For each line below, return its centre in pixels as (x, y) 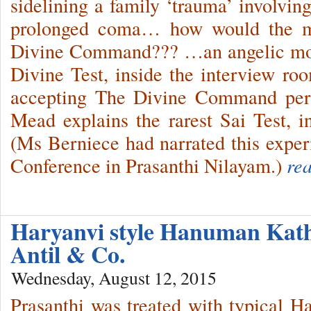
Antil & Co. (68, 254)
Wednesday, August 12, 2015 (114, 278)
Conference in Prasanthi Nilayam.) (146, 166)
